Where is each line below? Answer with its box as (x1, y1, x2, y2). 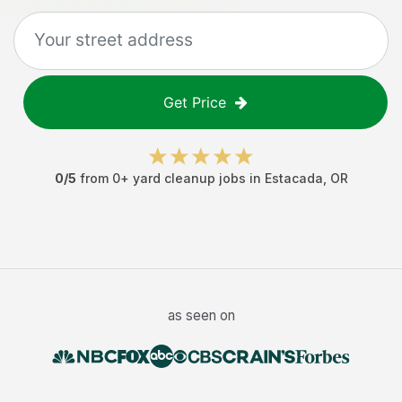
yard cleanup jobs (132, 170, 246, 186)
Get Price (163, 93, 226, 111)
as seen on (167, 307, 235, 324)
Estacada (264, 170, 323, 186)
